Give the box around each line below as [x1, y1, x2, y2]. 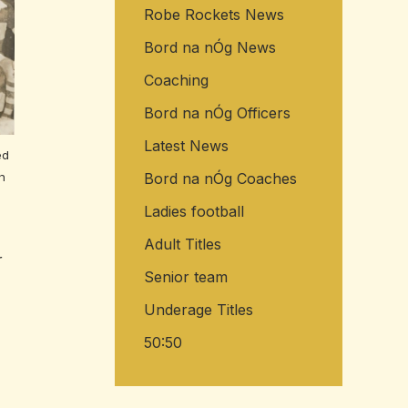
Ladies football [143, 202, 244, 221]
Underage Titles [143, 301, 253, 320]
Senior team [143, 268, 228, 287]
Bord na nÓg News [143, 38, 276, 57]
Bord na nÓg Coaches [143, 169, 297, 189]
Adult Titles [143, 235, 221, 254]
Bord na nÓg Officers [143, 104, 291, 123]
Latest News [143, 137, 229, 156]
